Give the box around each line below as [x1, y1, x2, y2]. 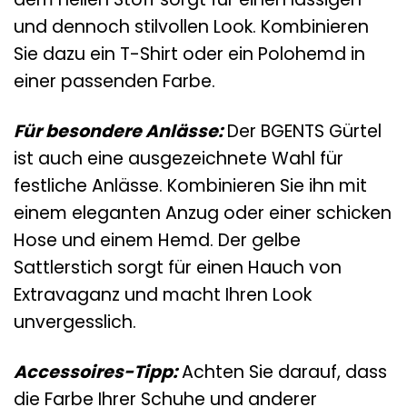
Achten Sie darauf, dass [177, 359, 387, 384]
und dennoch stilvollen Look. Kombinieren [14, 14, 369, 39]
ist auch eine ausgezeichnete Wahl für [14, 145, 343, 171]
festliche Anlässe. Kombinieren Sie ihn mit [14, 173, 367, 198]
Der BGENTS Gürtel [223, 118, 382, 144]
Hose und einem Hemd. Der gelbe [14, 227, 301, 253]
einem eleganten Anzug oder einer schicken [14, 200, 392, 225]
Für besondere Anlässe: [14, 118, 223, 144]
